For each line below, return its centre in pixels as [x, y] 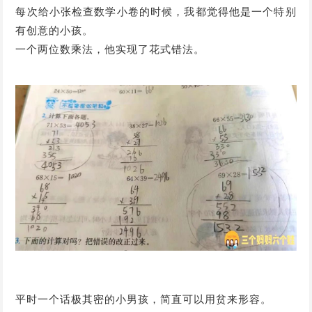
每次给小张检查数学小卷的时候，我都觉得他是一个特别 [156, 11]
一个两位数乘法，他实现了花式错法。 [110, 49]
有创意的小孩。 [55, 30]
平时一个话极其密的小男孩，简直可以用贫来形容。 [144, 299]
